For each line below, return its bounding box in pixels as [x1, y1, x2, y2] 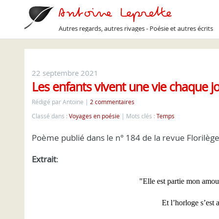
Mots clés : [126, 112, 156, 120]
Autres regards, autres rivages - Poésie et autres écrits [59, 24, 213, 33]
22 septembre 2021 [32, 68, 98, 78]
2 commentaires [90, 98, 134, 106]
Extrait [32, 153, 56, 165]
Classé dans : [32, 112, 69, 120]
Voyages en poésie [69, 112, 120, 120]
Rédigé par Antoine [32, 98, 85, 106]
